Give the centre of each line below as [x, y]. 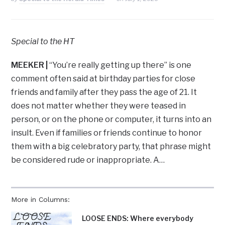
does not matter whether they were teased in [99, 106]
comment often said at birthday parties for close [103, 79]
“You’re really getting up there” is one [121, 65]
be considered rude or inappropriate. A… [88, 160]
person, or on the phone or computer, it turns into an [111, 120]
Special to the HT [43, 42]
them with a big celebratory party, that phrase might [111, 147]
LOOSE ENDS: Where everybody [138, 218]
